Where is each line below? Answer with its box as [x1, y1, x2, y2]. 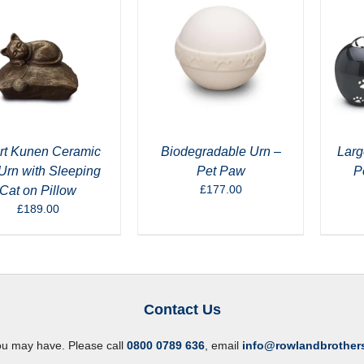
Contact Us [143, 301, 221, 318]
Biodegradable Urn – [160, 144, 281, 158]
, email [204, 338, 242, 352]
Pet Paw [196, 163, 245, 178]
